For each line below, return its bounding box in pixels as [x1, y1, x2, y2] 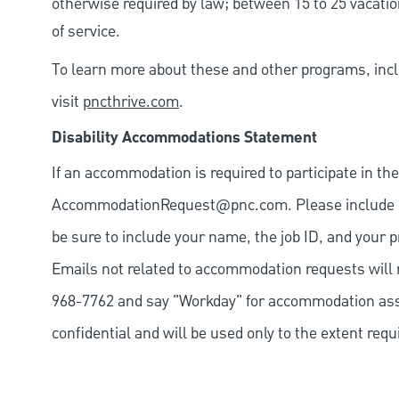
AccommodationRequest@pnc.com [52, 194, 288, 217]
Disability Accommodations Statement [52, 126, 317, 151]
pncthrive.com [83, 91, 179, 114]
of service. [52, 20, 120, 44]
